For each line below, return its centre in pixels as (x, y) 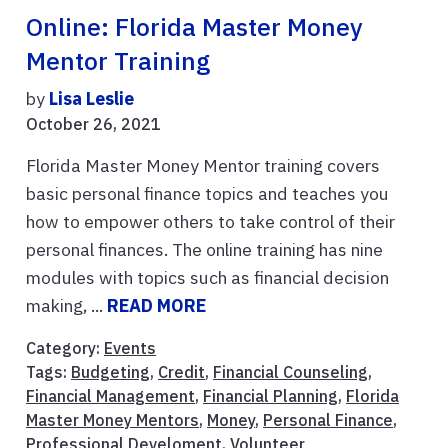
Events (130, 348)
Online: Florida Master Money (194, 27)
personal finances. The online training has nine (204, 250)
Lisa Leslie (91, 99)
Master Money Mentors (112, 420)
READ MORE (156, 306)
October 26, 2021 (93, 124)
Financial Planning (270, 396)
